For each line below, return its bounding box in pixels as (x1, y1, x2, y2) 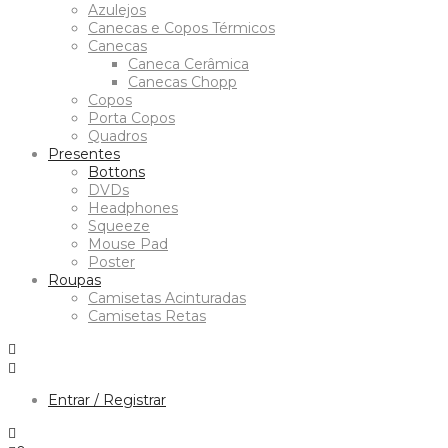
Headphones (88, 198, 178, 217)
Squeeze (88, 216, 150, 235)
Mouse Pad (88, 234, 168, 253)
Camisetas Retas (88, 306, 206, 325)
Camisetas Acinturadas (88, 288, 246, 307)
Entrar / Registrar (48, 390, 166, 409)
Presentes (48, 144, 120, 163)
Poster (88, 252, 135, 271)
